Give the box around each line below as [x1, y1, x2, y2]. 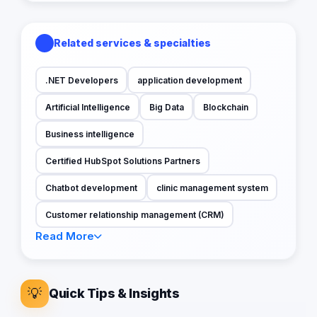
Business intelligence [45, 128, 134, 139]
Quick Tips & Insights [49, 286, 180, 301]
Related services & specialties [54, 37, 211, 50]
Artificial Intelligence [45, 101, 130, 113]
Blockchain [202, 101, 248, 113]
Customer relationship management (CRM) [45, 209, 224, 220]
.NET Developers [45, 74, 118, 86]
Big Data [149, 101, 184, 113]
